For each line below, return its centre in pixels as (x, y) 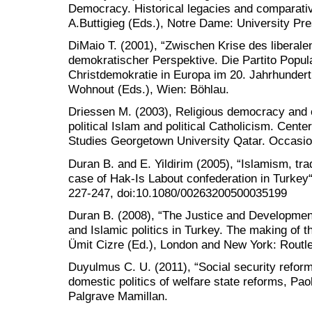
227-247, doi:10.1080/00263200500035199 (178, 193)
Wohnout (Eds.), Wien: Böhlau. (149, 89)
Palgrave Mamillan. (118, 296)
